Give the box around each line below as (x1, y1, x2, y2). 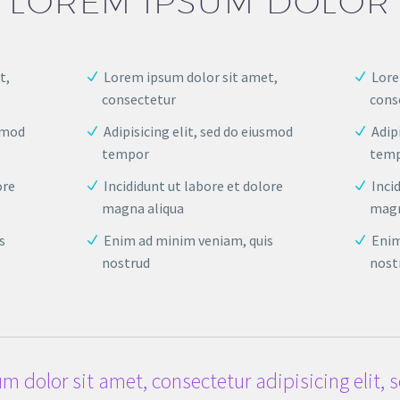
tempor (102, 145, 150, 163)
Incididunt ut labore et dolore (103, 177, 283, 196)
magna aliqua (102, 199, 185, 218)
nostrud (102, 254, 151, 272)
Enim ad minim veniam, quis (103, 231, 273, 250)
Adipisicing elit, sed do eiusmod (103, 122, 293, 141)
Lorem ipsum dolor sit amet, (103, 67, 278, 86)
